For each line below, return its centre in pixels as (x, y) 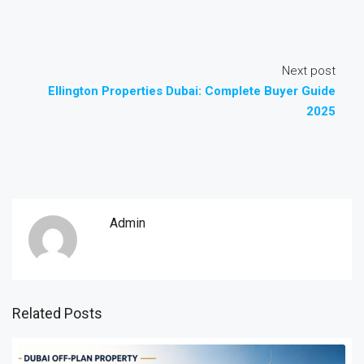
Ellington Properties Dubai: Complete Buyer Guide (192, 91)
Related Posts (57, 313)
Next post (309, 70)
